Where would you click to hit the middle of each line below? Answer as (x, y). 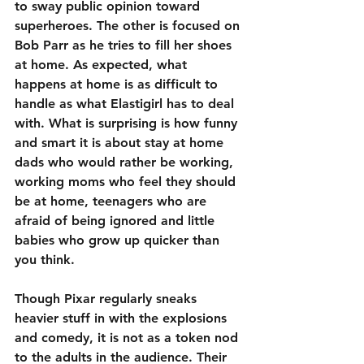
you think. (45, 260)
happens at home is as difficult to (118, 84)
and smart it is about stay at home (121, 143)
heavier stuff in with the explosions (123, 318)
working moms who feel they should (127, 182)
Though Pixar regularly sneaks (108, 299)
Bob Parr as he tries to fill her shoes (125, 45)
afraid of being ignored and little (117, 221)
